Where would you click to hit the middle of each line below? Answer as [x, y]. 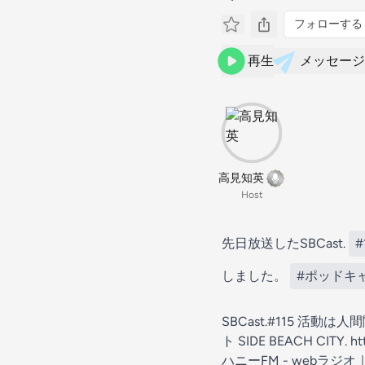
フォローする [328, 24]
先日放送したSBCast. [285, 243]
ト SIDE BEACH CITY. [286, 341]
